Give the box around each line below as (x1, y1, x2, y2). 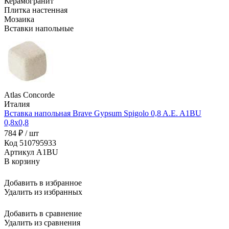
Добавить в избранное (4, 178, 82, 188)
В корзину (4, 157, 40, 166)
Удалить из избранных (4, 188, 82, 197)
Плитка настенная (4, 6, 67, 15)
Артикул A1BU (4, 148, 58, 157)
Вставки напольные (4, 24, 74, 33)
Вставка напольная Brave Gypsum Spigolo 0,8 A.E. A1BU (4, 109, 201, 118)
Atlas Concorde (4, 90, 55, 100)
